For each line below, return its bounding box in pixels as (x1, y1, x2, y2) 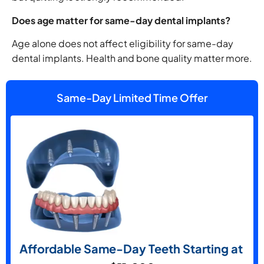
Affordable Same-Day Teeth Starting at (19, 240, 245, 256)
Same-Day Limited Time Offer (56, 90, 208, 104)
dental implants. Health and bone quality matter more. (12, 52, 252, 65)
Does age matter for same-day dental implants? (12, 14, 230, 27)
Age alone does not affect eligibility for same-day (12, 37, 233, 50)
